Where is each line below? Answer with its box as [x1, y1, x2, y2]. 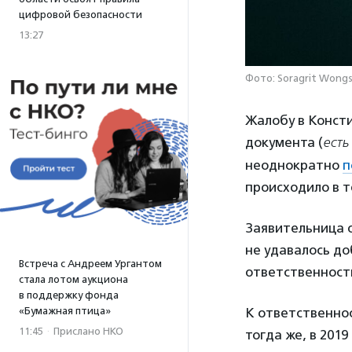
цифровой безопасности [19, 9, 142, 20]
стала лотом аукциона [19, 273, 128, 285]
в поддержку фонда [19, 289, 119, 301]
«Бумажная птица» [19, 305, 111, 317]
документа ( [245, 134, 323, 151]
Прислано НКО [53, 325, 123, 337]
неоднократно [245, 157, 343, 174]
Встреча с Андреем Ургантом [19, 258, 162, 269]
